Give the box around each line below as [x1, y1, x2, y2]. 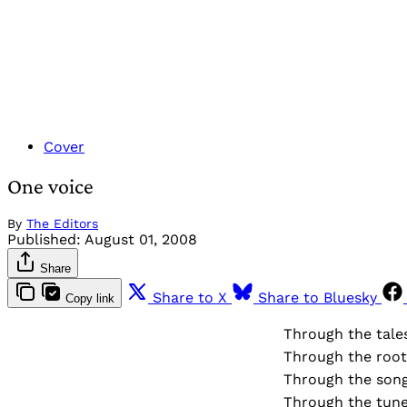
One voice [7, 173, 94, 198]
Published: [7, 230, 81, 248]
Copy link [65, 291, 114, 305]
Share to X [153, 288, 227, 306]
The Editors [26, 215, 98, 231]
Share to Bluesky [258, 288, 377, 306]
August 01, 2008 [84, 230, 197, 248]
